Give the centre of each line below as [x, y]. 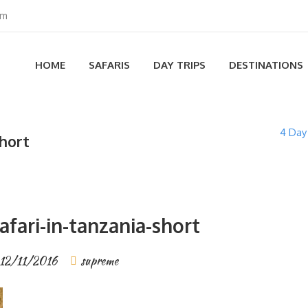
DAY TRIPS [179, 65]
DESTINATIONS [266, 65]
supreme [99, 261]
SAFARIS [109, 65]
